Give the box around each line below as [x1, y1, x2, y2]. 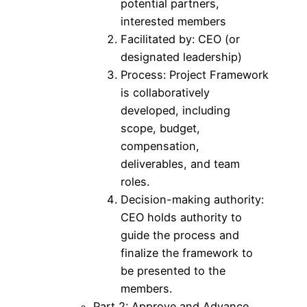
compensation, [121, 138, 199, 153]
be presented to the [121, 263, 225, 278]
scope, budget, [121, 121, 200, 135]
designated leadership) [121, 49, 242, 64]
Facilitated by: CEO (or [121, 32, 240, 46]
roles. [121, 174, 149, 188]
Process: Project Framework [121, 67, 269, 82]
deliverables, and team [121, 156, 240, 171]
